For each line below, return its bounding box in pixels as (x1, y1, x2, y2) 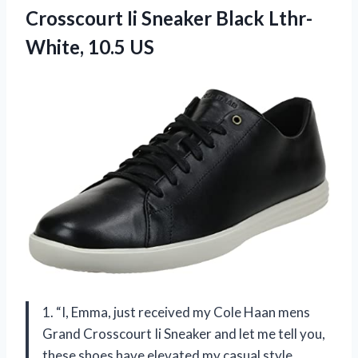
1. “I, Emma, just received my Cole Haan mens (42, 304, 310, 321)
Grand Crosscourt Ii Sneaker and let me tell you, (42, 325, 325, 343)
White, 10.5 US (26, 34, 154, 58)
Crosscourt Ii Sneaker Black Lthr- (26, 6, 312, 30)
